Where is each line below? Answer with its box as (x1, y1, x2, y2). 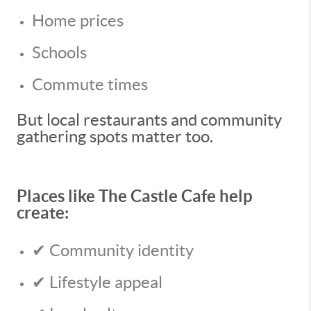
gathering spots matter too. (17, 127, 213, 146)
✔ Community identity (32, 241, 194, 260)
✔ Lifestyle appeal (32, 273, 162, 292)
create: (17, 203, 69, 222)
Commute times (32, 75, 148, 94)
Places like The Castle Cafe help (17, 187, 253, 205)
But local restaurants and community (17, 110, 282, 129)
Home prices (32, 11, 124, 30)
